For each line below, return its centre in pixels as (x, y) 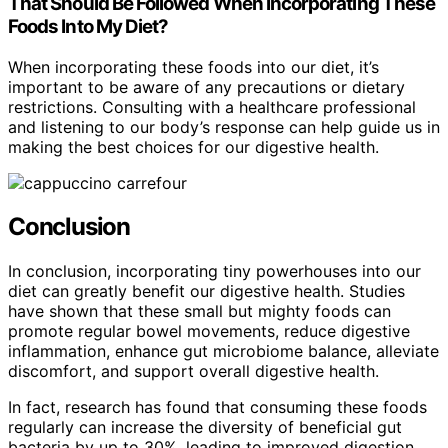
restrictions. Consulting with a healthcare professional (212, 106)
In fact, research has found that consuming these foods (217, 407)
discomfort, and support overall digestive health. (193, 371)
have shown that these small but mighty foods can (199, 311)
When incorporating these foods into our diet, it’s (193, 66)
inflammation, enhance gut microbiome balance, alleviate (223, 351)
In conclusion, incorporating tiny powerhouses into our (214, 271)
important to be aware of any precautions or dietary (206, 86)
